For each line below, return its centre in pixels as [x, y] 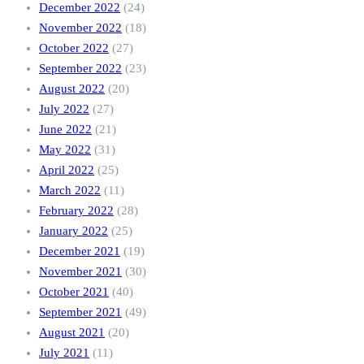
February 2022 [76, 211]
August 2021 [72, 333]
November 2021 [80, 272]
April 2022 [67, 170]
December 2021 [80, 251]
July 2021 [64, 353]
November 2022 [80, 28]
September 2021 [80, 312]
